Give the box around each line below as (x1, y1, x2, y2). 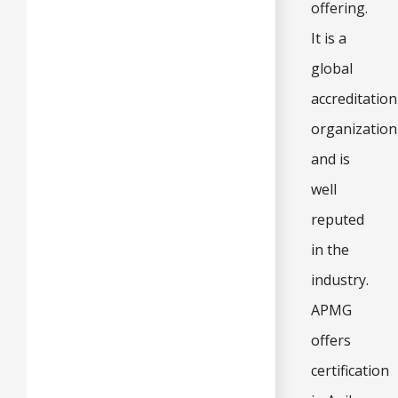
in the (311, 239, 349, 259)
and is (311, 148, 350, 169)
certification (311, 360, 389, 380)
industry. (311, 269, 369, 290)
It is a (311, 28, 346, 48)
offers (311, 330, 351, 350)
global (311, 58, 353, 78)
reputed (311, 209, 364, 229)
